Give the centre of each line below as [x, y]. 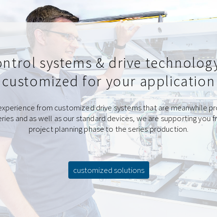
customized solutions [108, 170]
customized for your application [108, 81]
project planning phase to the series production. [108, 129]
